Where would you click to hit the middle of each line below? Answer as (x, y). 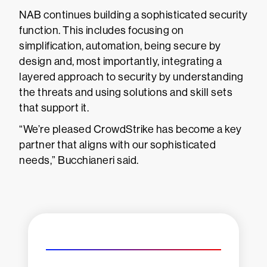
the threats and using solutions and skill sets (126, 92)
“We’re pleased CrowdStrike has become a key (131, 129)
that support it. (54, 108)
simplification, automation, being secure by (120, 46)
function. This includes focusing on (102, 30)
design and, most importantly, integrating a (121, 61)
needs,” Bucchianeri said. (79, 160)
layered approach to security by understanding (131, 77)
